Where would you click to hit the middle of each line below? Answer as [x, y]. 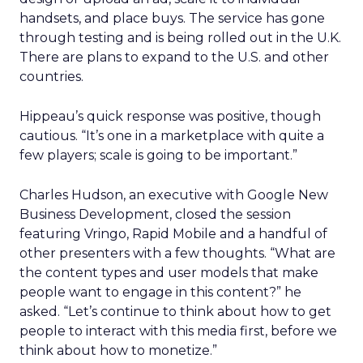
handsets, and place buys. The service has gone [172, 18]
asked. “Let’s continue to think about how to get [175, 312]
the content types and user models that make [169, 273]
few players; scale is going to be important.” [158, 155]
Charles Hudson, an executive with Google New [174, 195]
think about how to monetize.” [118, 350]
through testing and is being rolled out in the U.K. [180, 38]
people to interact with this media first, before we [178, 331]
